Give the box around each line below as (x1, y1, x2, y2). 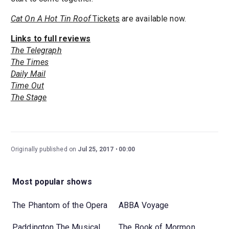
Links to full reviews (10, 34, 90, 44)
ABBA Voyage (119, 200, 169, 210)
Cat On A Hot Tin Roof (10, 14, 93, 24)
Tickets (93, 14, 120, 24)
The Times (10, 57, 49, 67)
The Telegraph (10, 45, 62, 56)
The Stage (10, 93, 47, 103)
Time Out (10, 81, 44, 91)
